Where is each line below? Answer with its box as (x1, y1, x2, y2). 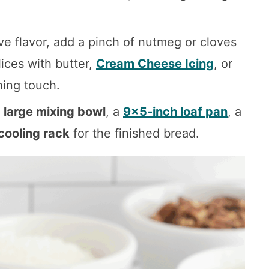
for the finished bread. (70, 126, 199, 141)
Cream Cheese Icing (96, 56, 214, 71)
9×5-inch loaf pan (123, 104, 228, 119)
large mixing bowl (4, 104, 106, 119)
